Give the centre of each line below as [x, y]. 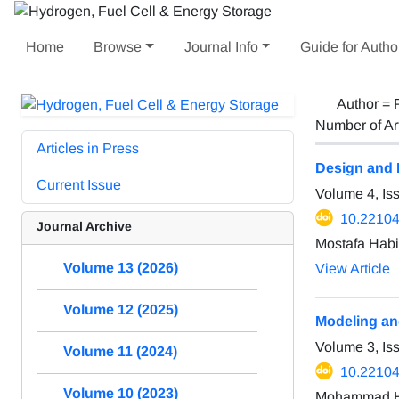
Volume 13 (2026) [121, 267]
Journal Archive [84, 226]
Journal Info [221, 46]
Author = [365, 103]
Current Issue [79, 184]
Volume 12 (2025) [121, 309]
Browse [118, 46]
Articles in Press [88, 148]
